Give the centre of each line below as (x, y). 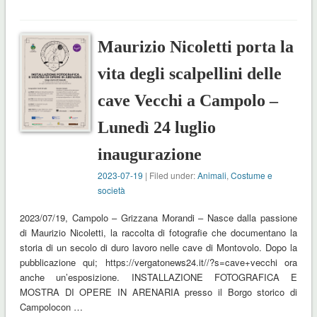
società (112, 190)
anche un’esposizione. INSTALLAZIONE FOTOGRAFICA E (158, 277)
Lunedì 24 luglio (157, 128)
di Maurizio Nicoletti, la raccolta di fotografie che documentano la (158, 233)
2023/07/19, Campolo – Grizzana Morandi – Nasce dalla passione (158, 218)
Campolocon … (51, 307)
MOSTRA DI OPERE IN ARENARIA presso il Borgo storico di (158, 292)
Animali (212, 175)
